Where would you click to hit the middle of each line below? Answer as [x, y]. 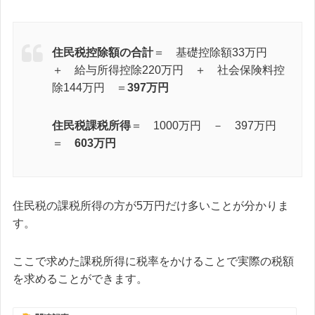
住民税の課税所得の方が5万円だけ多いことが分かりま [151, 205]
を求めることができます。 [80, 278]
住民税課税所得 [91, 125]
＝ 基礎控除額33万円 [216, 52]
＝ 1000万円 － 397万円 [209, 125]
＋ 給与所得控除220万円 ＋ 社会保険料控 [168, 70]
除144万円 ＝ [90, 87]
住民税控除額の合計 [103, 52]
